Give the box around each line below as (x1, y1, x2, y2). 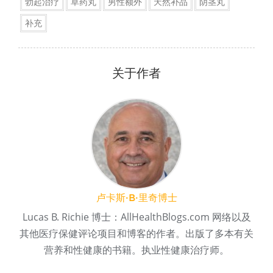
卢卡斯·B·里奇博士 (96, 192, 177, 204)
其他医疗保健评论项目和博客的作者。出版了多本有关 (19, 227, 253, 241)
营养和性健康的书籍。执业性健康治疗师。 (44, 243, 229, 257)
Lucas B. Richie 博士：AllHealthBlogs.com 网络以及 (22, 210, 251, 224)
